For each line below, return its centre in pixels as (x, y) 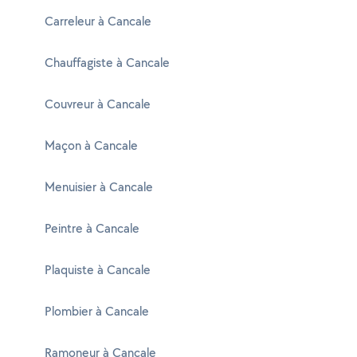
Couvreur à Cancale (98, 104)
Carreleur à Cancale (98, 21)
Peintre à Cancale (92, 228)
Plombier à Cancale (97, 311)
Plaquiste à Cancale (98, 270)
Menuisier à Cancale (99, 187)
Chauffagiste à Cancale (107, 63)
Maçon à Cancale (91, 145)
